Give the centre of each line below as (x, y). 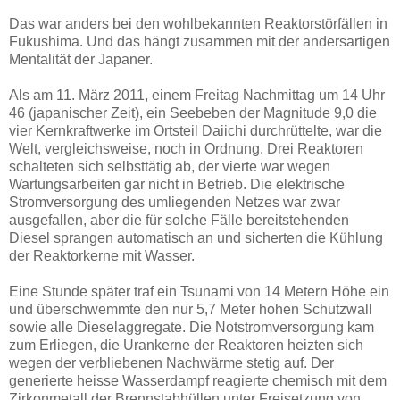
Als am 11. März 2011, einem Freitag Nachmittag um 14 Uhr (197, 95)
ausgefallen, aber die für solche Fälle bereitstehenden (179, 220)
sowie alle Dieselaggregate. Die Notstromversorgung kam (192, 327)
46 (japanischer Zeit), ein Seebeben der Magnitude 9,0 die (193, 112)
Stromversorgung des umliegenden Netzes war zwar (175, 202)
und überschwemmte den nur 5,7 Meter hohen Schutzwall (191, 309)
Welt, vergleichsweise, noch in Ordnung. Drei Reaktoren (186, 148)
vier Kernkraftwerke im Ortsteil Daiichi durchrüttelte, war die (196, 130)
